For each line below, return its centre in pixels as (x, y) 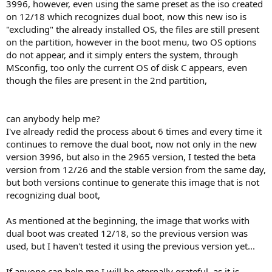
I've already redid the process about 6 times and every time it (134, 131)
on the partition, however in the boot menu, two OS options (131, 42)
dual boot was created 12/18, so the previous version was (127, 233)
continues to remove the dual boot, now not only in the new (131, 144)
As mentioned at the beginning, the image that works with (128, 220)
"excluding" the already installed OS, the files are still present (133, 29)
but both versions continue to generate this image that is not (133, 182)
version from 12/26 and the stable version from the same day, (136, 169)
